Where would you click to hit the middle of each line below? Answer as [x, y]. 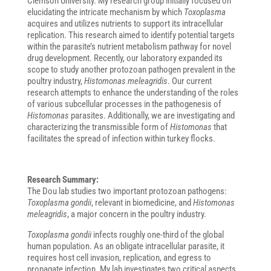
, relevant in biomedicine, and [142, 203]
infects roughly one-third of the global [157, 235]
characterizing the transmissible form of [98, 127]
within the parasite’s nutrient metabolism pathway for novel [129, 47]
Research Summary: [63, 180]
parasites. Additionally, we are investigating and [152, 116]
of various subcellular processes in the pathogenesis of [124, 104]
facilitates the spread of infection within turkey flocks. [121, 139]
